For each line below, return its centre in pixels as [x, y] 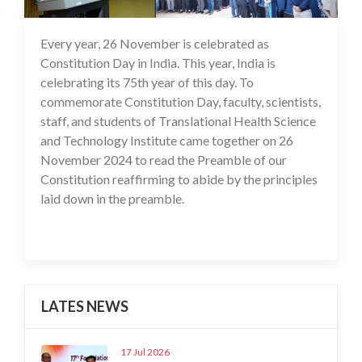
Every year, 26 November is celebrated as [155, 43]
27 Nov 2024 [294, 42]
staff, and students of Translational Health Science [178, 120]
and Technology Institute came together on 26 [167, 140]
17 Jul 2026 [145, 351]
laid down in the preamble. [115, 198]
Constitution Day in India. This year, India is [158, 62]
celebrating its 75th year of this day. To [147, 82]
